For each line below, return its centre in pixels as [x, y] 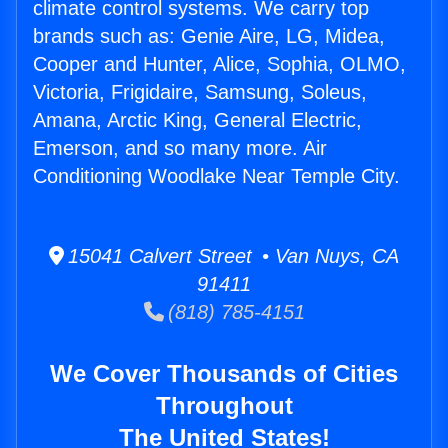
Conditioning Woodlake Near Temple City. [216, 176]
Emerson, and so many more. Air [180, 148]
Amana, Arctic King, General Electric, [197, 120]
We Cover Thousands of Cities [224, 374]
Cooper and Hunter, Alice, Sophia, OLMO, [219, 64]
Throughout [224, 406]
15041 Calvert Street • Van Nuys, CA [231, 256]
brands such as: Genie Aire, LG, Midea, [209, 36]
